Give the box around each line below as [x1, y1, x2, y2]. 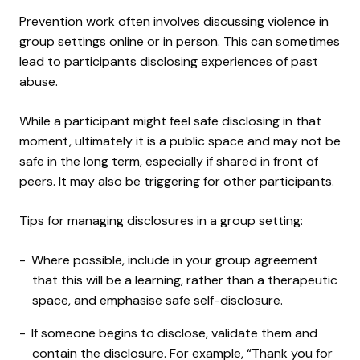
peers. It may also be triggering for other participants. [19, 172, 334, 190]
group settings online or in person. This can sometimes [19, 32, 340, 50]
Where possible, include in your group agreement [31, 251, 318, 268]
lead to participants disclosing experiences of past [19, 52, 318, 70]
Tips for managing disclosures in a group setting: [19, 211, 303, 229]
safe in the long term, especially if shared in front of [19, 152, 318, 170]
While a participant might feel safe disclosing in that [19, 112, 321, 129]
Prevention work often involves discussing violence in [19, 12, 329, 30]
